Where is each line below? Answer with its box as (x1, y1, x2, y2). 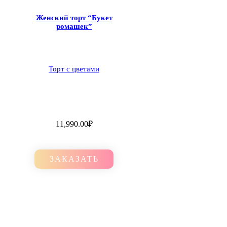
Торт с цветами (49, 64, 99, 73)
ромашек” (56, 22, 92, 30)
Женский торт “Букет (35, 13, 112, 22)
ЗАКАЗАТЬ (49, 154, 99, 163)
